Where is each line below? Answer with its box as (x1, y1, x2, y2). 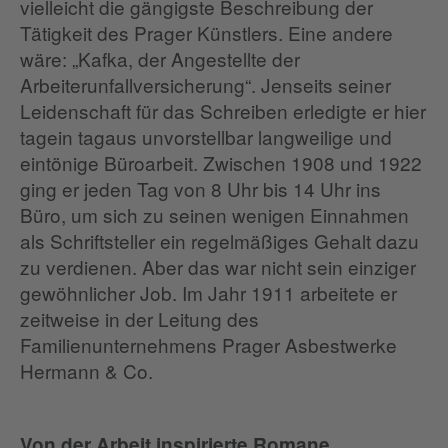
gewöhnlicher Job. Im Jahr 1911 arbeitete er (20, 278, 397, 306)
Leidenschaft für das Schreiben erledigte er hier (20, 96, 426, 124)
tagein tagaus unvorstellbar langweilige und (20, 122, 392, 150)
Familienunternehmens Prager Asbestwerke (20, 330, 397, 358)
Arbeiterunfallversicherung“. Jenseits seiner (20, 70, 391, 98)
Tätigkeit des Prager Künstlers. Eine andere (20, 18, 393, 46)
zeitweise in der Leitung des (20, 304, 259, 332)
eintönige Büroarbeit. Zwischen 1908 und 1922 (20, 148, 422, 176)
